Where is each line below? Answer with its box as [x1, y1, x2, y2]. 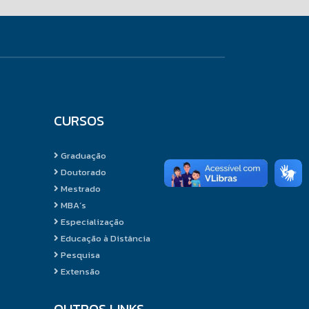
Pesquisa [59, 248, 101, 261]
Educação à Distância [59, 231, 151, 245]
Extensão [59, 264, 101, 278]
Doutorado [59, 165, 107, 179]
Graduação [59, 148, 107, 162]
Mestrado [59, 181, 101, 195]
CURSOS [54, 110, 105, 131]
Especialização [59, 215, 125, 228]
